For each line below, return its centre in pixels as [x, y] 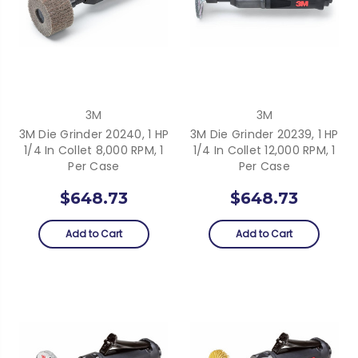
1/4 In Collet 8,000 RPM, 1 [94, 150]
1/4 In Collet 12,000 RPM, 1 [264, 150]
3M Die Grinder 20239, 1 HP [265, 134]
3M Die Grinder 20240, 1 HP [93, 134]
